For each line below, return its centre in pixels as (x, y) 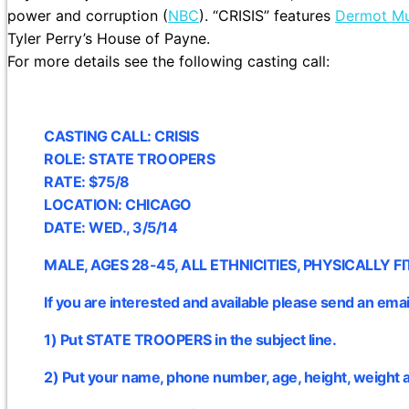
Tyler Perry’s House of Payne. (109, 39)
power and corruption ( (88, 16)
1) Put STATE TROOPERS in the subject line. (190, 340)
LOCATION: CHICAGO (118, 205)
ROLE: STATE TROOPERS (129, 159)
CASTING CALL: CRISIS (121, 136)
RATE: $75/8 (87, 182)
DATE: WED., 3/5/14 (110, 228)
